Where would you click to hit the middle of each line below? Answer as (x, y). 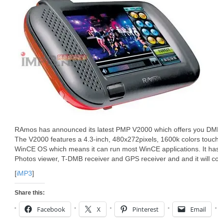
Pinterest (145, 209)
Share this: (30, 193)
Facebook (51, 209)
